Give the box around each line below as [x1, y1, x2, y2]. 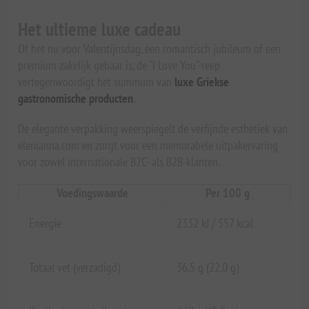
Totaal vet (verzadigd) [29, 259, 121, 276]
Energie [29, 215, 62, 232]
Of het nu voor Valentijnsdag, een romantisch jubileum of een [18, 41, 281, 57]
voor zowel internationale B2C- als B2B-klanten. [18, 154, 221, 170]
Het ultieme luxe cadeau [18, 17, 181, 41]
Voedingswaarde [56, 185, 128, 201]
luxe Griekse [175, 74, 230, 90]
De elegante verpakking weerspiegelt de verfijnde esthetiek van [18, 121, 288, 137]
